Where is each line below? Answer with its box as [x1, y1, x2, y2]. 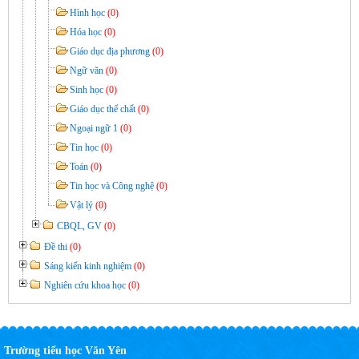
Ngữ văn [70, 64, 106, 76]
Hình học [70, 6, 107, 18]
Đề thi [44, 240, 70, 252]
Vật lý [70, 199, 95, 211]
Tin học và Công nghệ [70, 179, 156, 192]
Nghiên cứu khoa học [44, 279, 128, 291]
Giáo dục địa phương [70, 45, 152, 57]
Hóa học [70, 26, 104, 38]
